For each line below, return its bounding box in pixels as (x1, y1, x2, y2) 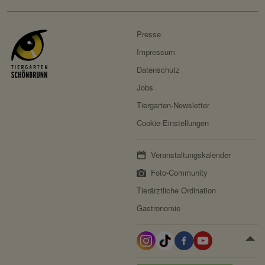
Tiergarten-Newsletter (137, 99, 210, 111)
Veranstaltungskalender (151, 149, 231, 161)
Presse (137, 28, 161, 40)
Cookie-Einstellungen (137, 117, 209, 129)
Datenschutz (137, 64, 180, 76)
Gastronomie (137, 202, 181, 214)
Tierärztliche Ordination (137, 185, 216, 196)
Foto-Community (151, 167, 208, 179)
